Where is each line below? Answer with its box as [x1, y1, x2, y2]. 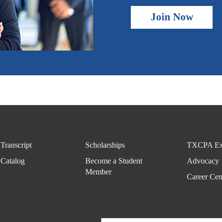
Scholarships [85, 140, 125, 149]
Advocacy [186, 156, 219, 165]
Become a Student [85, 156, 142, 165]
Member [85, 167, 111, 176]
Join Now [150, 11, 193, 23]
